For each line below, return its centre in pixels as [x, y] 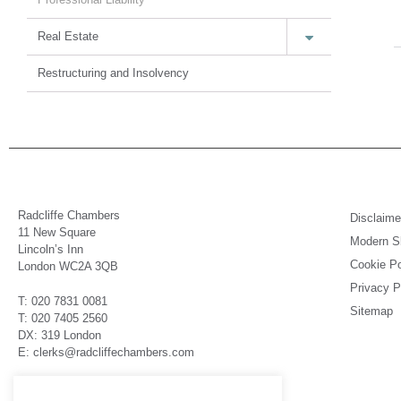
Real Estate [68, 36]
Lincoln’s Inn [51, 249]
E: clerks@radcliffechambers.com [106, 352]
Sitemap [371, 311]
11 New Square [57, 232]
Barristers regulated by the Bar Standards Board [142, 387]
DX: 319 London [60, 335]
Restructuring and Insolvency [113, 73]
